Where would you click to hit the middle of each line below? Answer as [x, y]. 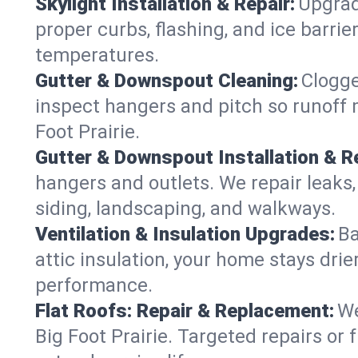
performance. [94, 285]
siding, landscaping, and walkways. [185, 209]
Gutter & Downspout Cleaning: [167, 81]
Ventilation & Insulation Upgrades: [185, 234]
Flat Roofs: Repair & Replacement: [185, 311]
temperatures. [97, 55]
